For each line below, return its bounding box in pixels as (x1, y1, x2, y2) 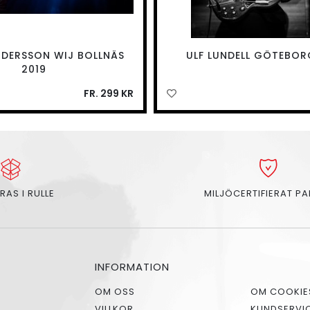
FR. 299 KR (83, 86, 134, 101)
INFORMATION (95, 259, 170, 275)
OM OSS (95, 285, 135, 299)
